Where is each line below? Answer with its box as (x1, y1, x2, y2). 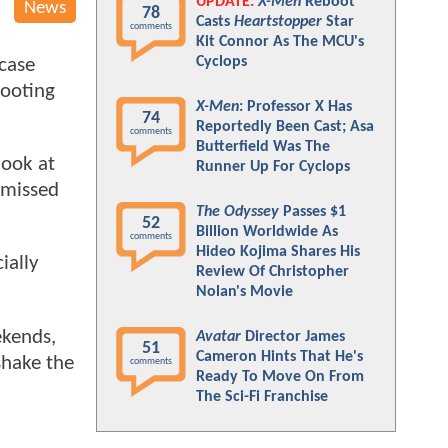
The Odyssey (196, 204, 279, 220)
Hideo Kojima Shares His (196, 244, 360, 260)
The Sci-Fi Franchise (196, 389, 328, 405)
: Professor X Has (239, 99, 352, 115)
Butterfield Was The (196, 139, 330, 155)
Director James (241, 329, 345, 345)
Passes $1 (279, 204, 346, 220)
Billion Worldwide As (196, 224, 338, 240)
